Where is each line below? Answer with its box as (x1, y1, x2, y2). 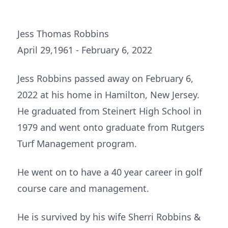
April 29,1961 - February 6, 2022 (17, 44, 152, 56)
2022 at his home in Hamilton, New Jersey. (17, 89, 199, 101)
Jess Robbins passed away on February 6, (17, 72, 193, 84)
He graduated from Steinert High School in (17, 105, 202, 117)
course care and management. (17, 182, 149, 194)
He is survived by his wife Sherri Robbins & (17, 211, 201, 223)
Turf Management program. (17, 137, 137, 150)
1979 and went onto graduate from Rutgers (17, 121, 205, 133)
